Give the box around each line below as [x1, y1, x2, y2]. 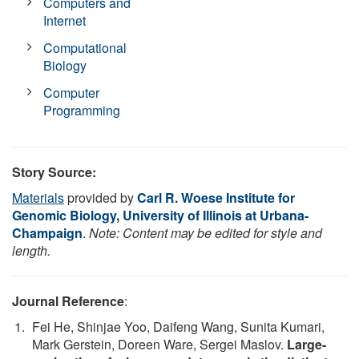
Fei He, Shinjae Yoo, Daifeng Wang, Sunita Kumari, [32, 317, 325, 336]
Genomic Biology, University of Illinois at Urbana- [12, 205, 309, 224]
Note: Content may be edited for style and [89, 223, 322, 242]
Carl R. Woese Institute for [137, 188, 295, 207]
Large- [287, 334, 326, 353]
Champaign [12, 223, 83, 242]
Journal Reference [12, 291, 124, 310]
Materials [12, 188, 64, 207]
